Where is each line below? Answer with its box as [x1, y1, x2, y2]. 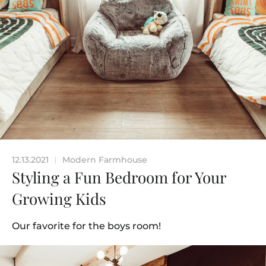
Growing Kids [12, 188, 106, 210]
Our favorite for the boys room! [12, 220, 161, 232]
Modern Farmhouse [62, 154, 147, 166]
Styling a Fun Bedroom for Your [12, 167, 226, 188]
